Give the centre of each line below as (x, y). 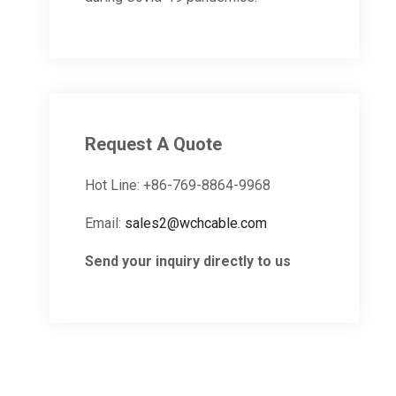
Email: (105, 223)
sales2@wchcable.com (196, 223)
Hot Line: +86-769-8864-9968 (178, 185)
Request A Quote (153, 144)
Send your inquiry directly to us (188, 261)
